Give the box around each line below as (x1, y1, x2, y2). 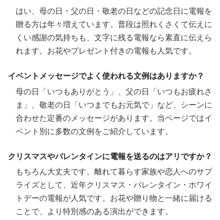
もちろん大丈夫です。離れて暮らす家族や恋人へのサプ (16, 167, 212, 176)
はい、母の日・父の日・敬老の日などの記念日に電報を (16, 6, 212, 15)
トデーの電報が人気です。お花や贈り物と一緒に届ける (16, 194, 212, 203)
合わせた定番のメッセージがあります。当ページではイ (16, 113, 212, 122)
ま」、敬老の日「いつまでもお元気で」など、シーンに (16, 100, 212, 109)
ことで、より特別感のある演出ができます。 (16, 207, 173, 216)
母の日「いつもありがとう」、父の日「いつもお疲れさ (16, 87, 212, 96)
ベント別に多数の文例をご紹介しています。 (16, 127, 173, 136)
